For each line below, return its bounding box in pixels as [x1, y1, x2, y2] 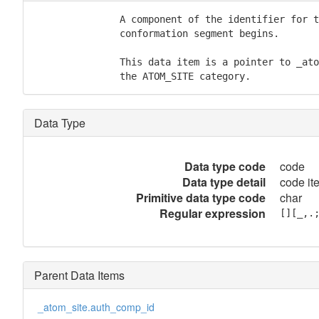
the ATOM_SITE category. [33, 70, 251, 82]
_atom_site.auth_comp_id [37, 300, 155, 314]
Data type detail [182, 174, 266, 190]
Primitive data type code [135, 189, 266, 206]
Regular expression [159, 205, 266, 221]
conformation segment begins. [33, 28, 279, 39]
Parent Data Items [33, 267, 125, 283]
